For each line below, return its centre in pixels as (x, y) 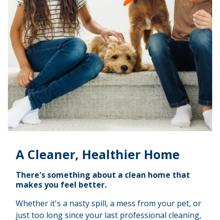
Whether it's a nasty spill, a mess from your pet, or (109, 203)
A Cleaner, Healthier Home (98, 154)
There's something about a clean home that (103, 175)
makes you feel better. (61, 184)
